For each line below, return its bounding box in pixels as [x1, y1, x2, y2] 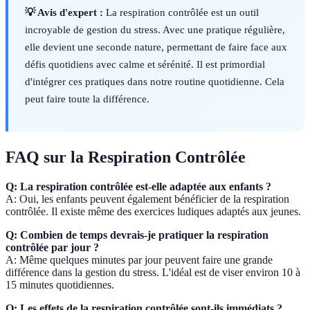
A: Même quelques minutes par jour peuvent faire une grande [6, 254, 273, 266]
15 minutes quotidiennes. [6, 279, 114, 291]
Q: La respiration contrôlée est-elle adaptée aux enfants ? [6, 181, 271, 193]
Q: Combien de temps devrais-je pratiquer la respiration [6, 229, 268, 241]
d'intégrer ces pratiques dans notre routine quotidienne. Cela [25, 75, 284, 88]
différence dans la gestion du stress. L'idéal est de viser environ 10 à [6, 266, 300, 279]
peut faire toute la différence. [25, 93, 149, 105]
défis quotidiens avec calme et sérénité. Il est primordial [25, 58, 265, 71]
